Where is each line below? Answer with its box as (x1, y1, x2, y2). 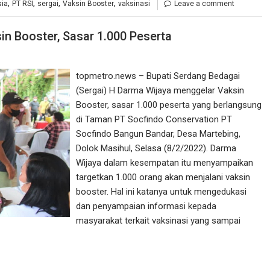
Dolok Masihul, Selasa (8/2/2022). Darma (76, 143, 237, 154)
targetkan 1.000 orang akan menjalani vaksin (76, 172, 251, 183)
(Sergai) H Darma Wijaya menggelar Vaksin (76, 85, 245, 96)
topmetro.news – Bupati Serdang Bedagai (76, 71, 240, 82)
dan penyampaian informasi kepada (76, 201, 217, 212)
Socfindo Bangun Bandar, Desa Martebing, (76, 128, 241, 140)
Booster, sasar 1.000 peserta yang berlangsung (76, 99, 262, 111)
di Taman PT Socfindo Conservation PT (76, 114, 233, 125)
